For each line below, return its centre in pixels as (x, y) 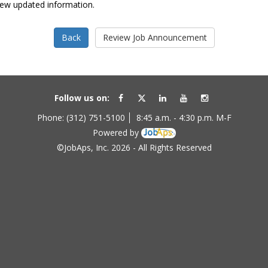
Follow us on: (82, 98)
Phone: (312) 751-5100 (81, 117)
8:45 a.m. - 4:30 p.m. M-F (184, 117)
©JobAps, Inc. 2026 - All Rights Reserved (134, 148)
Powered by (117, 132)
